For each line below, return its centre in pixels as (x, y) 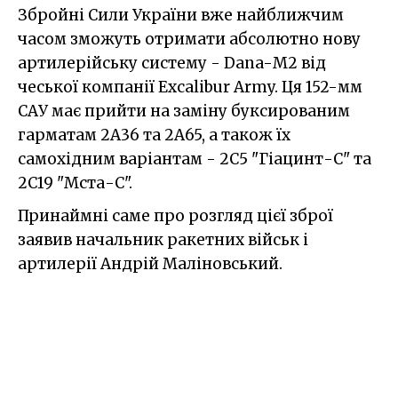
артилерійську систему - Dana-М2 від (172, 64)
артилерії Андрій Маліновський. (150, 264)
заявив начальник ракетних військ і (163, 240)
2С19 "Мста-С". (75, 183)
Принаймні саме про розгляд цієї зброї (175, 216)
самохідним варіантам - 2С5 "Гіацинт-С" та (195, 159)
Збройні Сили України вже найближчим (181, 16)
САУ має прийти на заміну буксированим (184, 111)
